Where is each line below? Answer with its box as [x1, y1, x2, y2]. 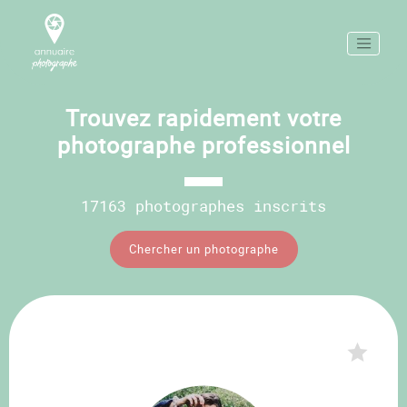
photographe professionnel [56, 130, 351, 160]
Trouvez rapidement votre [65, 103, 342, 133]
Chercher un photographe [128, 241, 279, 257]
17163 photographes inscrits [81, 195, 326, 216]
